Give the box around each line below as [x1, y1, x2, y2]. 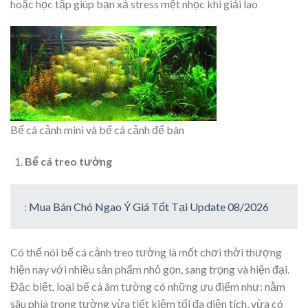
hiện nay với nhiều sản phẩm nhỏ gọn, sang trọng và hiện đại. [10, 262, 289, 276]
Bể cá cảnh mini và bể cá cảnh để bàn [10, 123, 184, 137]
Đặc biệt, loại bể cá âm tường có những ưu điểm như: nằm [10, 279, 285, 293]
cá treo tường [38, 155, 112, 168]
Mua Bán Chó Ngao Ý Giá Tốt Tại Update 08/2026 [29, 199, 269, 213]
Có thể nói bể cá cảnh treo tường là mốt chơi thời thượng [10, 245, 282, 258]
